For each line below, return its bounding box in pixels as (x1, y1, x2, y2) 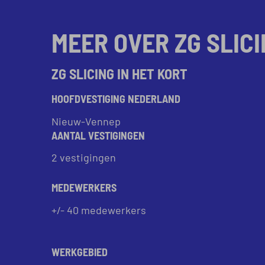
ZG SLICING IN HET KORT (51, 64, 188, 83)
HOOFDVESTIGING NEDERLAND (51, 91, 180, 105)
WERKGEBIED (51, 244, 108, 258)
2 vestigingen (51, 150, 116, 164)
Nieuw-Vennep (51, 113, 121, 128)
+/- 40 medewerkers (51, 202, 146, 216)
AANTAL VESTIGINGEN (51, 127, 145, 142)
